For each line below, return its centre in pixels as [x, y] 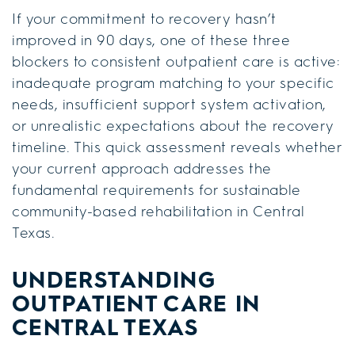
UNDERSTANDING [114, 279]
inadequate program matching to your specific [173, 83]
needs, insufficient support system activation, [169, 104]
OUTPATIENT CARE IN [136, 303]
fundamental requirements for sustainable [157, 190]
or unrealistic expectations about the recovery [173, 126]
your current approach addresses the [142, 168]
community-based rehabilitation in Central [158, 211]
